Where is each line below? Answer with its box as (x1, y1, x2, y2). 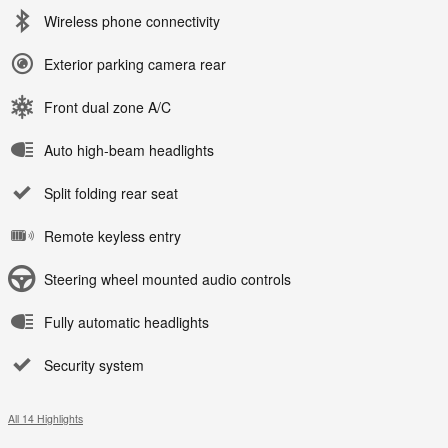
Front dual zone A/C (44, 97, 171, 118)
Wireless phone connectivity (44, 11, 220, 32)
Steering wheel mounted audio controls (44, 269, 291, 290)
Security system (44, 355, 144, 376)
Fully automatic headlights (44, 312, 209, 333)
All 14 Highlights (8, 411, 83, 427)
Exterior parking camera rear (44, 54, 226, 75)
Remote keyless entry (44, 226, 181, 247)
